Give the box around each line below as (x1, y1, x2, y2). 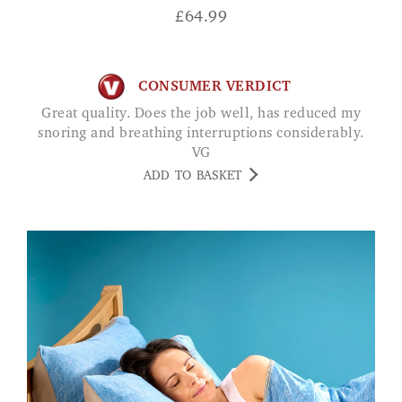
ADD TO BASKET (144, 170, 241, 184)
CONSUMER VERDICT (138, 79, 291, 94)
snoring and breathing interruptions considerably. (38, 127, 364, 142)
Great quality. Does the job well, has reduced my (41, 107, 52, 122)
